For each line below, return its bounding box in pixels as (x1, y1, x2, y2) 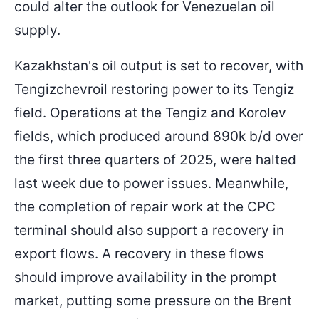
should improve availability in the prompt (14, 268, 277, 286)
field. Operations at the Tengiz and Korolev (14, 104, 286, 122)
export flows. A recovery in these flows (14, 245, 264, 263)
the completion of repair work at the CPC (14, 198, 276, 216)
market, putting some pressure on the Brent (14, 292, 292, 310)
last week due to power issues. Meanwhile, (14, 174, 288, 192)
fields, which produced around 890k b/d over (14, 127, 303, 145)
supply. (14, 21, 61, 38)
